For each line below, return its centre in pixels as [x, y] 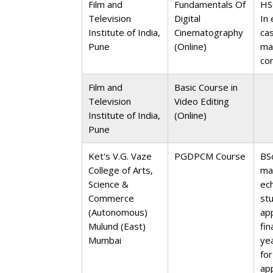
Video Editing [202, 101]
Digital [188, 18]
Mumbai [105, 240]
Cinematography [209, 32]
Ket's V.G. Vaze [120, 156]
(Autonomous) [118, 212]
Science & [109, 184]
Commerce [112, 198]
